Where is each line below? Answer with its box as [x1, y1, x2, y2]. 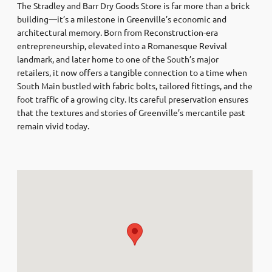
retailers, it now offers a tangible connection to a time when [17, 66, 247, 78]
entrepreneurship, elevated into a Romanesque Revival [17, 39, 227, 51]
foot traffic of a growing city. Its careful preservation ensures [17, 93, 248, 104]
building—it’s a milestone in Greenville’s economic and [17, 13, 226, 24]
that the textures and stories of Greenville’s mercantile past [17, 106, 245, 118]
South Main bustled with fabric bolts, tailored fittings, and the [17, 80, 253, 91]
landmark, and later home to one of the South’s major [17, 53, 219, 64]
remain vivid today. [17, 120, 89, 131]
